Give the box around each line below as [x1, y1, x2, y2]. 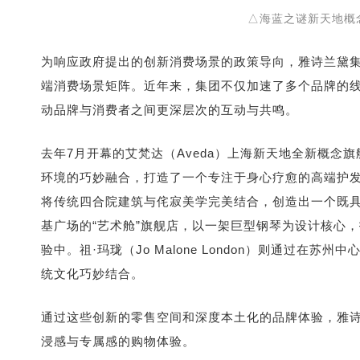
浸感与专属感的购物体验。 [41, 333, 195, 348]
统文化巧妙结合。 [41, 266, 144, 280]
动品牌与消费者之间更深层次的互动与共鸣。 [41, 102, 298, 117]
